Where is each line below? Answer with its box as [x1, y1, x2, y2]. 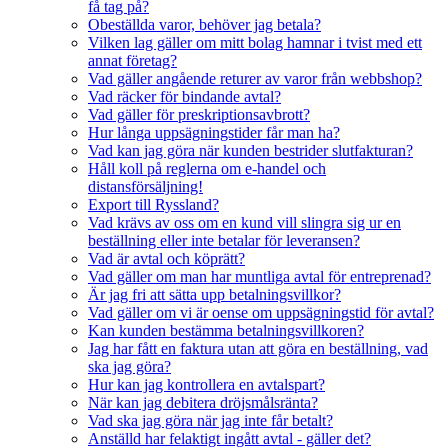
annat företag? [88, 52, 177, 70]
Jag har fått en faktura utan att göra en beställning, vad [88, 340, 428, 358]
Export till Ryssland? [88, 196, 219, 214]
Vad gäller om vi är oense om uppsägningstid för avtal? [88, 304, 434, 322]
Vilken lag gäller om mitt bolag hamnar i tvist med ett [88, 34, 422, 52]
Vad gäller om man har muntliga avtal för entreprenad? [88, 268, 431, 286]
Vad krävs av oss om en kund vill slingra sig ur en [88, 214, 401, 232]
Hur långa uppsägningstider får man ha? [88, 124, 340, 142]
